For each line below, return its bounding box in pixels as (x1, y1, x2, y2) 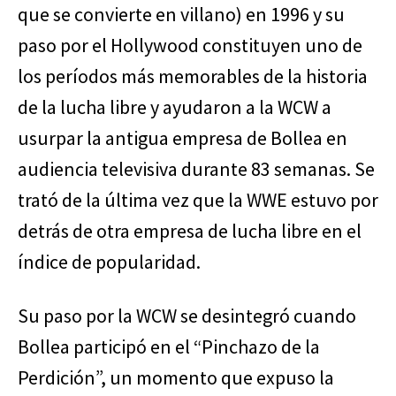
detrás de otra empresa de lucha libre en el (18, 218, 362, 244)
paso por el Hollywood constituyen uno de (18, 33, 362, 58)
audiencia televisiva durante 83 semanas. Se (18, 156, 375, 182)
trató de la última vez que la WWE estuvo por (18, 187, 378, 213)
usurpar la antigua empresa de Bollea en (18, 126, 347, 151)
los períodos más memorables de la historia (18, 64, 368, 89)
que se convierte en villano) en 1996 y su (18, 2, 345, 27)
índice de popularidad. (18, 249, 201, 275)
